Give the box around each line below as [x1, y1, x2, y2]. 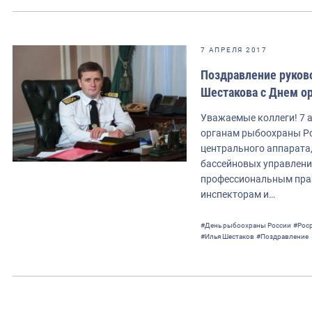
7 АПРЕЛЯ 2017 [201, 45, 267, 54]
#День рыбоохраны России [201, 221, 291, 229]
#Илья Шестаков [201, 232, 254, 240]
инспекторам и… [201, 188, 275, 200]
